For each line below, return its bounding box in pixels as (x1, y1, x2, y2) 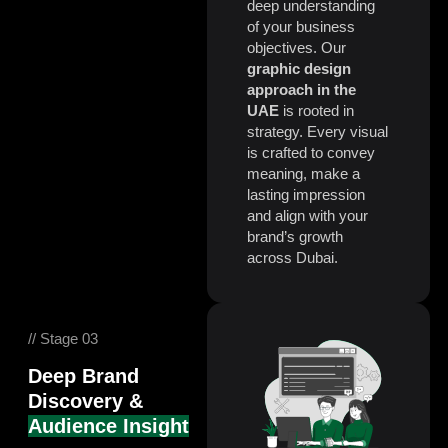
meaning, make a (246, 165, 360, 183)
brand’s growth (246, 228, 343, 246)
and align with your (246, 207, 368, 225)
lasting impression (246, 186, 365, 204)
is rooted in (282, 102, 354, 120)
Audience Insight (28, 415, 189, 438)
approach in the (246, 81, 356, 99)
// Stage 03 (28, 330, 98, 348)
